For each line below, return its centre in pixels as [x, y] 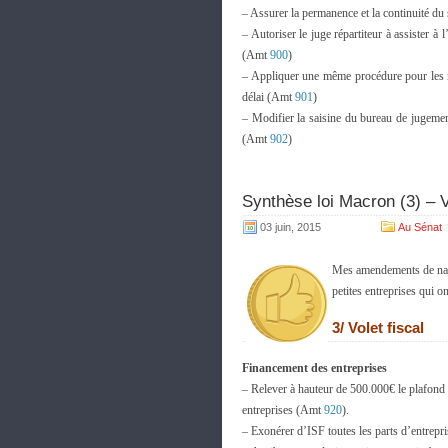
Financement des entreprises [314, 368]
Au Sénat [420, 227]
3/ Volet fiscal [378, 327]
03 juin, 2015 [290, 227]
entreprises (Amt [283, 410]
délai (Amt [268, 97]
